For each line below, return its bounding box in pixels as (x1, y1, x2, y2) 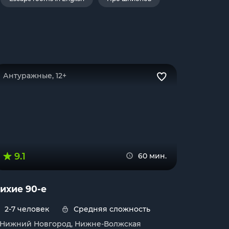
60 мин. (138, 151, 167, 161)
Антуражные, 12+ (3, 71, 66, 80)
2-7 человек (5, 204, 49, 214)
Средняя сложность (74, 204, 150, 214)
